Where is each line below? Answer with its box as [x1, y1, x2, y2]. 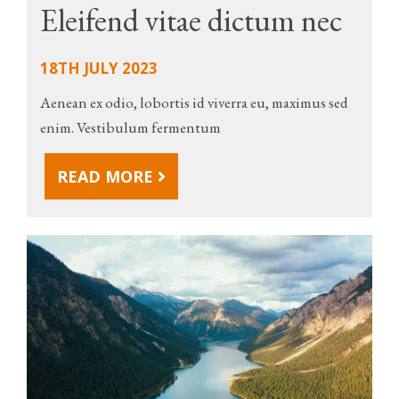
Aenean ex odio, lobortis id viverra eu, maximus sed [40, 92, 348, 112]
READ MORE [57, 165, 158, 187]
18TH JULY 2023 [40, 57, 158, 78]
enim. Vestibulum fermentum [40, 117, 221, 137]
